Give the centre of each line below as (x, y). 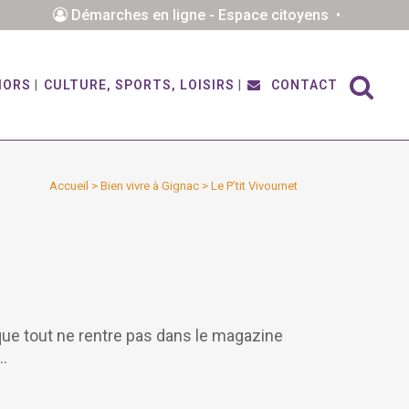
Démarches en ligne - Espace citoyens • (207, 15)
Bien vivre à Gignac (150, 186)
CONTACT (303, 85)
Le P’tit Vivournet (254, 186)
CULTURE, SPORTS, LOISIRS (139, 85)
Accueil (69, 186)
